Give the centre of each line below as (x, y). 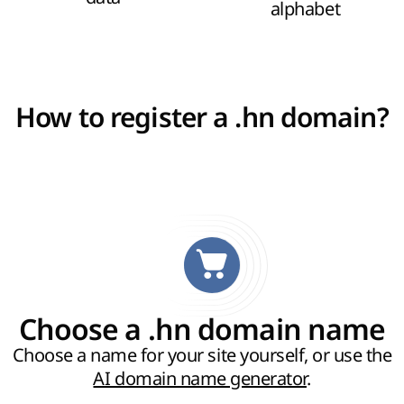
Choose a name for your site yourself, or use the (202, 355)
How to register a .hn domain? (202, 118)
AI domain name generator (200, 379)
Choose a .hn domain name (202, 331)
